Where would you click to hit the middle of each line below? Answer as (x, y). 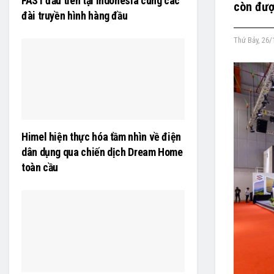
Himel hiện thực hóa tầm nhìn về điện (102, 137)
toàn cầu (40, 168)
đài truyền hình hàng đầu (75, 15)
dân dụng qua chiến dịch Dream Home (102, 152)
